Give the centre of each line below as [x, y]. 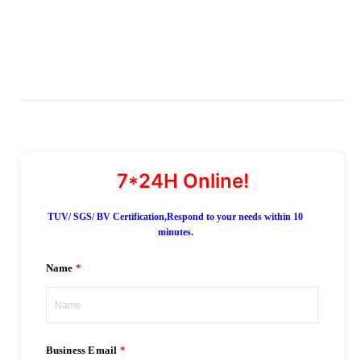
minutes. [175, 232]
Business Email [81, 351]
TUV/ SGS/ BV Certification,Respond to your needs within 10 [176, 217]
